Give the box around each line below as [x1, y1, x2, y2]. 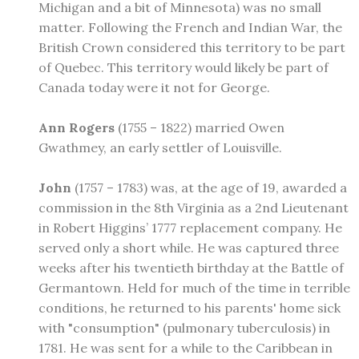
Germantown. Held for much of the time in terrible [38, 279, 350, 296]
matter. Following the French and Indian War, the [38, 18, 342, 35]
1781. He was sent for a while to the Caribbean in [38, 339, 333, 356]
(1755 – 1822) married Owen [115, 119, 284, 135]
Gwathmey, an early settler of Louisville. [38, 139, 282, 155]
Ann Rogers [38, 119, 115, 135]
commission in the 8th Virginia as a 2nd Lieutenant [38, 199, 349, 216]
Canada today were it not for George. [38, 79, 270, 95]
